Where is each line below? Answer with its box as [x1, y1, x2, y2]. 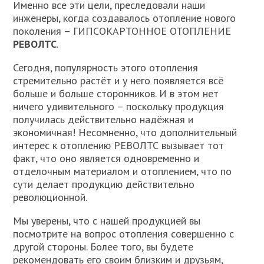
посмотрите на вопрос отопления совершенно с [13, 227, 235, 241]
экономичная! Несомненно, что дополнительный [13, 126, 237, 140]
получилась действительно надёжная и [13, 113, 194, 127]
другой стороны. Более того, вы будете [13, 240, 194, 254]
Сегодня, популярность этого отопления [13, 61, 199, 75]
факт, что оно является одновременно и [13, 151, 200, 166]
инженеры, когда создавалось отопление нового [13, 11, 236, 25]
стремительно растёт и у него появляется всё [13, 74, 224, 88]
